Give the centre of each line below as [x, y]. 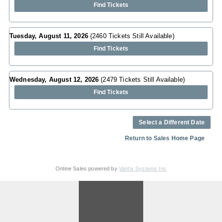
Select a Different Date [172, 122]
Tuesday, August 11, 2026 [50, 36]
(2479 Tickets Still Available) [143, 80]
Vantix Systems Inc [142, 168]
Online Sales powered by [87, 168]
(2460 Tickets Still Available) [132, 36]
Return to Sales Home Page [165, 138]
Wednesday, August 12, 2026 [55, 80]
